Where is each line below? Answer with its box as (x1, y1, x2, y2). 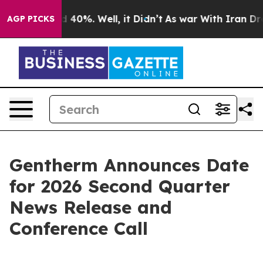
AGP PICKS (7, 14, 55, 24)
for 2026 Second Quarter (9, 175, 230, 197)
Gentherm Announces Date (9, 154, 249, 176)
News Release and (9, 196, 172, 218)
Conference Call (9, 217, 148, 240)
